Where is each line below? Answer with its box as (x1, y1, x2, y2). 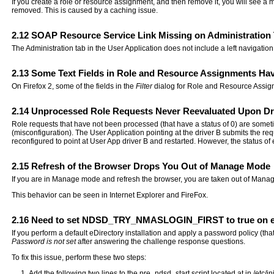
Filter (136, 81, 153, 91)
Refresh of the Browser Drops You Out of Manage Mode (29, 160, 271, 171)
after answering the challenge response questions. (76, 237, 246, 246)
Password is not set (12, 237, 76, 246)
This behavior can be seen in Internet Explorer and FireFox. (12, 190, 209, 199)
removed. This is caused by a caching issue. (12, 6, 158, 15)
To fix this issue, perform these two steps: (12, 253, 147, 262)
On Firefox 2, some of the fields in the (12, 81, 136, 91)
